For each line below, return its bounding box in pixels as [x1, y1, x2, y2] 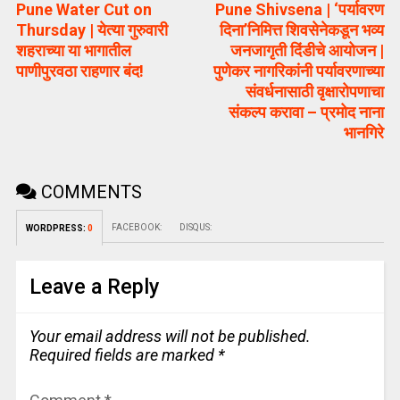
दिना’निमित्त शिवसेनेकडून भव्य [220, 21, 385, 40]
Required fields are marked [29, 346, 218, 365]
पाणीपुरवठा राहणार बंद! [15, 62, 144, 81]
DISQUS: [179, 222, 212, 233]
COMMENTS [36, 181, 142, 204]
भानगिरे [344, 123, 385, 143]
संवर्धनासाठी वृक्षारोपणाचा [246, 82, 385, 102]
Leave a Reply [29, 274, 160, 300]
